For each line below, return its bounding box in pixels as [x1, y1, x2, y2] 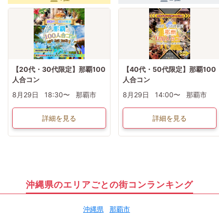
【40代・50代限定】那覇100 [123, 65, 216, 74]
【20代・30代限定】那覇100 [12, 65, 106, 74]
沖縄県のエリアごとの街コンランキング [26, 179, 193, 190]
